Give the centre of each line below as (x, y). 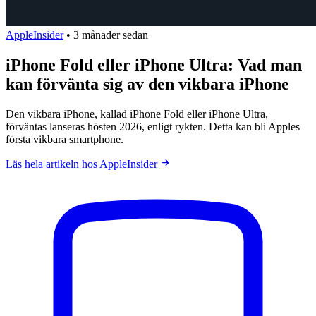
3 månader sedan (111, 35)
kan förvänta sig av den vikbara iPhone (147, 84)
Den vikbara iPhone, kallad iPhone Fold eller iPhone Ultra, (137, 114)
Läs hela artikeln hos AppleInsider (83, 164)
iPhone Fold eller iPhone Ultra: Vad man (154, 65)
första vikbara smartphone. (65, 139)
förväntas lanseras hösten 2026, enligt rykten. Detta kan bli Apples (153, 126)
